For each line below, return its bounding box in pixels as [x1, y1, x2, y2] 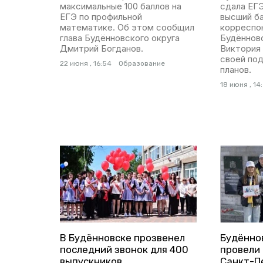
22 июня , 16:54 [60, 59, 112, 68]
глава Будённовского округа [60, 32, 180, 43]
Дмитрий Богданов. [60, 42, 143, 54]
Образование [119, 59, 165, 68]
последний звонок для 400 [60, 243, 188, 255]
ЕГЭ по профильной [60, 11, 142, 22]
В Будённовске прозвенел [60, 231, 185, 244]
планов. [220, 63, 252, 75]
